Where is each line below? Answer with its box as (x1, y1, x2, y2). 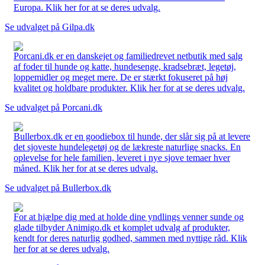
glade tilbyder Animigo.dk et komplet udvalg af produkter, (14, 222, 230, 232)
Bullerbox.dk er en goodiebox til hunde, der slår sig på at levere (14, 131, 250, 141)
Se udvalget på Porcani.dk (5, 102, 102, 112)
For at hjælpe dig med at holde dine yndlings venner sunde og (14, 211, 244, 222)
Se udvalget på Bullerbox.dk (5, 182, 111, 193)
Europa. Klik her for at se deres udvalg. (14, 2, 160, 12)
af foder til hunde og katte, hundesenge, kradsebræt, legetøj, (14, 61, 236, 72)
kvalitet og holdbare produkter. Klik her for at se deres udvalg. (14, 82, 245, 93)
